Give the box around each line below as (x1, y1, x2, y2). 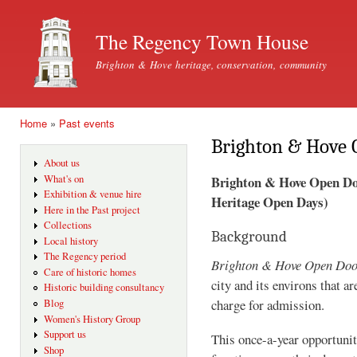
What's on (43, 171, 84, 186)
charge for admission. (211, 296, 324, 315)
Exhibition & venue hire (43, 187, 142, 202)
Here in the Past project (43, 202, 140, 217)
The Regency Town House (96, 28, 308, 55)
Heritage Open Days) (211, 191, 328, 212)
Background (211, 228, 287, 246)
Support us (43, 328, 86, 342)
